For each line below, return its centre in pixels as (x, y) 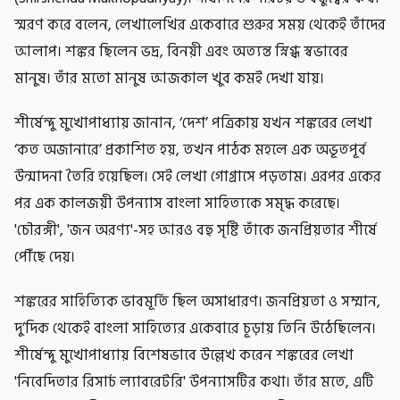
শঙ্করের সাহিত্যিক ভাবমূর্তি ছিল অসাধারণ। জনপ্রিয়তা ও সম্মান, (197, 301)
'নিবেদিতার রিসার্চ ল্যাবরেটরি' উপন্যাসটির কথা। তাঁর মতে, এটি (194, 382)
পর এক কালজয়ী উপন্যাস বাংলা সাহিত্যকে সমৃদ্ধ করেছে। (177, 203)
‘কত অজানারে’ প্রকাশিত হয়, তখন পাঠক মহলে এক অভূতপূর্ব (190, 150)
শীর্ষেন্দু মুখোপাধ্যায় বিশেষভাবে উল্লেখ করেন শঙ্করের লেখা (184, 355)
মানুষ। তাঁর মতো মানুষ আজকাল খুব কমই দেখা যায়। (169, 78)
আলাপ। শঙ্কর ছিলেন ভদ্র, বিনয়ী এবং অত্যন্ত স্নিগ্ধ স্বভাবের (181, 51)
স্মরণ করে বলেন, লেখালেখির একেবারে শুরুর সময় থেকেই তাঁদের (200, 25)
